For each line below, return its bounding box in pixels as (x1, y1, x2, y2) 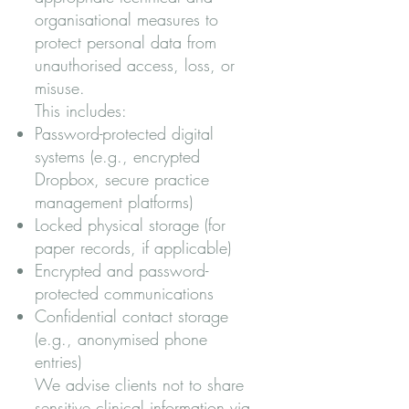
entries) (35, 351, 81, 372)
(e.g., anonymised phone (35, 328, 207, 350)
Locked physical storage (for (35, 214, 225, 236)
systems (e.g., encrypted (35, 145, 200, 167)
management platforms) (35, 191, 193, 213)
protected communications (35, 282, 214, 304)
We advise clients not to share (35, 373, 244, 395)
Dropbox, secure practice (35, 168, 209, 190)
